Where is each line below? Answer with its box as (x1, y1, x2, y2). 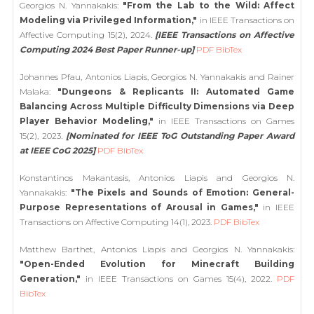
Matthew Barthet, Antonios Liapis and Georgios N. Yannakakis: (20, 244, 294, 254)
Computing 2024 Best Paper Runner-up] (20, 44, 194, 55)
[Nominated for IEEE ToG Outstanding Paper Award (65, 130, 294, 141)
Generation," (20, 273, 81, 284)
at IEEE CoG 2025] (20, 145, 95, 156)
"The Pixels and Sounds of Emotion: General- (70, 187, 295, 198)
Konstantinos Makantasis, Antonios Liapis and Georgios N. (20, 172, 294, 183)
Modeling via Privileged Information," (20, 15, 198, 25)
